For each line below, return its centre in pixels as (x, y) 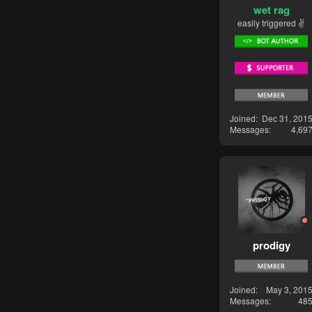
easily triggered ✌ (271, 22)
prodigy (271, 245)
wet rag (271, 9)
